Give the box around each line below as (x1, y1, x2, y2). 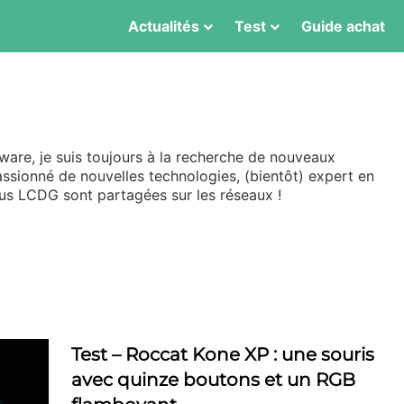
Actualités (128, 17, 199, 35)
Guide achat (301, 17, 385, 35)
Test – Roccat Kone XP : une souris (71, 344, 374, 365)
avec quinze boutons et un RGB (71, 369, 355, 390)
